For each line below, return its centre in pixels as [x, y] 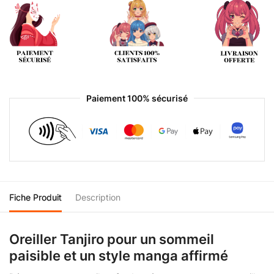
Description [98, 197]
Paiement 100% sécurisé [137, 98]
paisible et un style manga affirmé [119, 255]
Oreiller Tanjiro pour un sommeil [112, 239]
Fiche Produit [35, 197]
